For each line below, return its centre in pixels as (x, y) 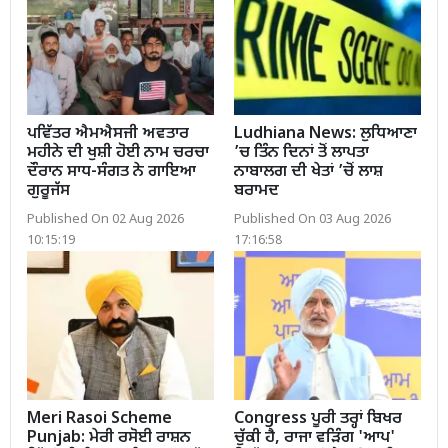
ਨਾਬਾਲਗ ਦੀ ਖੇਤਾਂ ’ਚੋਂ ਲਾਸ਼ (308, 172)
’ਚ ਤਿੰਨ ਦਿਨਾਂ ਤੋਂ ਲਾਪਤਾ (301, 153)
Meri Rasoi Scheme (99, 420)
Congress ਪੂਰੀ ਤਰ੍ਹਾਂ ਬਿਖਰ (318, 420)
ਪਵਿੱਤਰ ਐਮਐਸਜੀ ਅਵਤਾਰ (108, 134)
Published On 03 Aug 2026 (312, 219)
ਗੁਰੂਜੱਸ (48, 191)
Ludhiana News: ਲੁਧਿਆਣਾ (325, 134)
